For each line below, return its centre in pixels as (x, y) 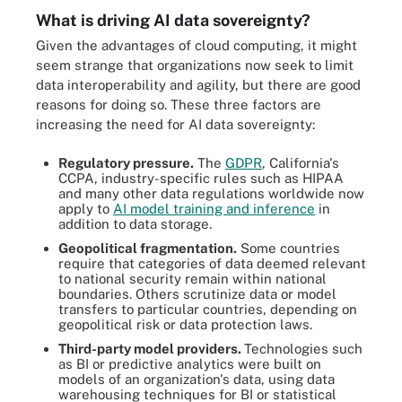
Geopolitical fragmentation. (148, 248)
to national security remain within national (192, 278)
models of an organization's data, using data (197, 379)
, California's (301, 162)
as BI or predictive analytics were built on (190, 363)
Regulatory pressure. (126, 162)
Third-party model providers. (151, 348)
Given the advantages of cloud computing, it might (197, 45)
